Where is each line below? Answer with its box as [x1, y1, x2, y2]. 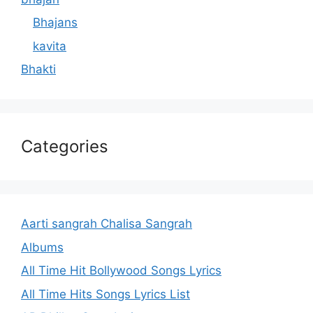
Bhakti [21, 62, 56, 76]
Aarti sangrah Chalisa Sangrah [21, 217, 192, 231]
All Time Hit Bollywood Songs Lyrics [21, 263, 221, 277]
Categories [21, 136, 108, 156]
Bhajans [33, 15, 78, 29]
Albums [21, 240, 64, 254]
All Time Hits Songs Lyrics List [21, 286, 190, 301]
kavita [33, 38, 66, 53]
